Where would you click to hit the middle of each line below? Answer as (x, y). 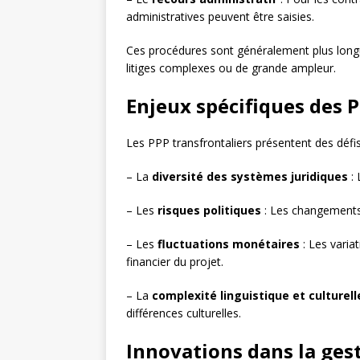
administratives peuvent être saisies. (220, 17)
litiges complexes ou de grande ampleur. (231, 68)
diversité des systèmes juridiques (250, 177)
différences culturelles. (184, 313)
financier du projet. (175, 262)
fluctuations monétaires (229, 244)
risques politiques (209, 211)
